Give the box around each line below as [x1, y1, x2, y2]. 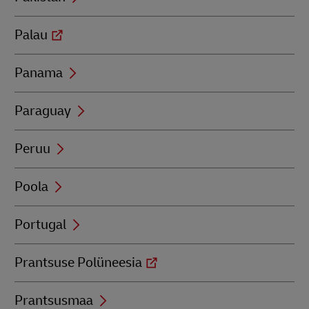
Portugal [14, 216, 66, 233]
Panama [14, 64, 63, 81]
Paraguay [14, 102, 71, 119]
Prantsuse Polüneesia [14, 254, 142, 271]
